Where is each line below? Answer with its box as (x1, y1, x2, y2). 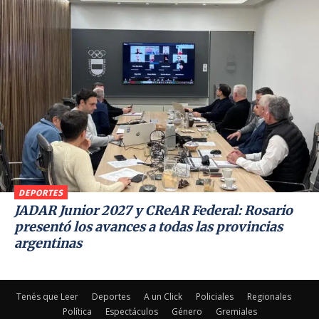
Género (171, 305, 202, 318)
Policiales (196, 290, 234, 303)
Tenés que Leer (16, 290, 78, 303)
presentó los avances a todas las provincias (14, 218, 283, 235)
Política (62, 305, 92, 318)
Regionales (247, 290, 291, 303)
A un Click (144, 290, 182, 303)
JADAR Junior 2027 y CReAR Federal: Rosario (14, 202, 293, 219)
